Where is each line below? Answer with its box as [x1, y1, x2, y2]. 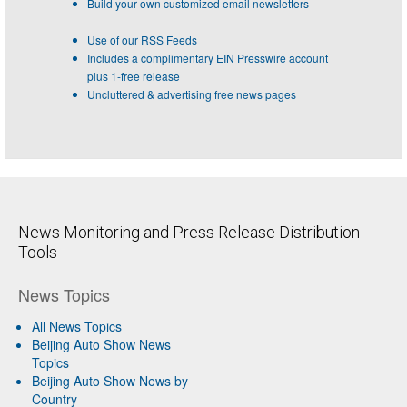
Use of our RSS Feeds [87, 32, 197, 47]
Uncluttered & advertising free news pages [87, 86, 296, 102]
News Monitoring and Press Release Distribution [18, 223, 360, 242]
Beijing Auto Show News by [32, 372, 188, 390]
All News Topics [32, 317, 122, 335]
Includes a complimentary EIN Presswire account [87, 50, 328, 65]
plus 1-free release [87, 68, 180, 84]
